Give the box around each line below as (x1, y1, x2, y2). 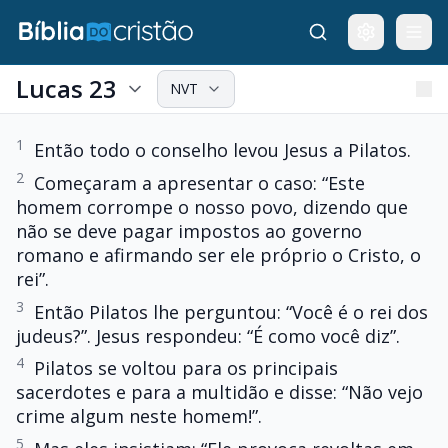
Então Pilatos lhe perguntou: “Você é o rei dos (34, 299, 428, 324)
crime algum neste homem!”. (16, 404, 262, 429)
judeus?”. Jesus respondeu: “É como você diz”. (16, 323, 400, 348)
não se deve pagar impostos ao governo (16, 218, 362, 243)
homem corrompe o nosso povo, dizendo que (16, 194, 408, 219)
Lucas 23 (16, 72, 117, 105)
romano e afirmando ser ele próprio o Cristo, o (16, 242, 421, 267)
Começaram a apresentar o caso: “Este (34, 170, 365, 195)
